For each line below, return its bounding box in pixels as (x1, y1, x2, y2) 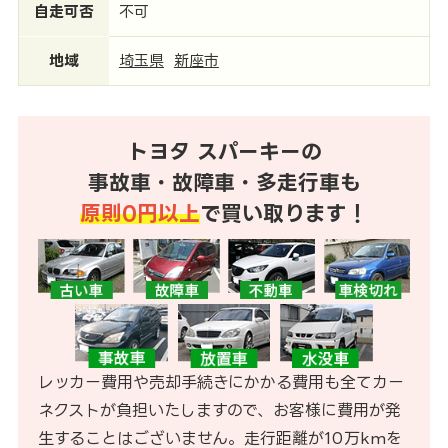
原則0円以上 (80, 202, 200, 224)
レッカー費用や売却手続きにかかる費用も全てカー (37, 372, 404, 391)
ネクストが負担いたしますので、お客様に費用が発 (37, 400, 401, 419)
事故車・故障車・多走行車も (87, 171, 361, 193)
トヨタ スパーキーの (126, 140, 322, 162)
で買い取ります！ (200, 202, 368, 224)
